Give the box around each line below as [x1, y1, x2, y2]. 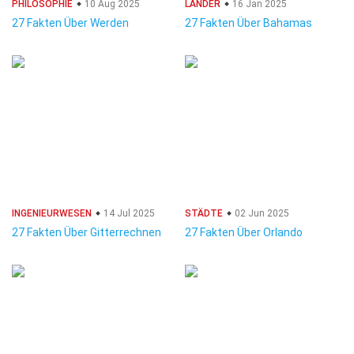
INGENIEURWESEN [12, 208, 92, 219]
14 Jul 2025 [101, 208, 155, 219]
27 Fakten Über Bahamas [185, 17, 312, 29]
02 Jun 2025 [232, 208, 289, 219]
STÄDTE [185, 208, 223, 219]
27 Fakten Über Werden [12, 17, 129, 29]
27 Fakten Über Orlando [185, 226, 303, 239]
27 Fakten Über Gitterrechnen [12, 226, 161, 239]
